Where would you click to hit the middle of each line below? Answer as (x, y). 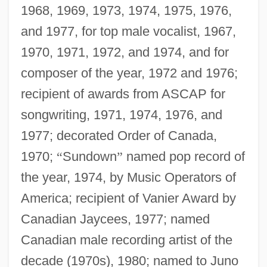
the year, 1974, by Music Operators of (128, 177)
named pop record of (184, 156)
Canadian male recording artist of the (126, 240)
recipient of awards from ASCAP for (123, 94)
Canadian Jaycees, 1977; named (115, 219)
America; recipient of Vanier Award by (128, 198)
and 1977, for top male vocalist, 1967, (128, 31)
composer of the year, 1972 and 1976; (129, 73)
